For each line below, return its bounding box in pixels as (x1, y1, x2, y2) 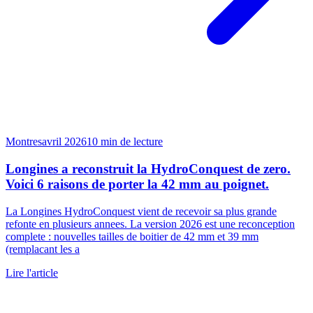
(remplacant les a (6, 242, 80, 255)
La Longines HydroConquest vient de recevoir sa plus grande (6, 205, 277, 217)
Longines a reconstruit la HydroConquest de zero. (6, 161, 291, 177)
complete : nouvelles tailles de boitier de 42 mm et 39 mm (6, 230, 259, 242)
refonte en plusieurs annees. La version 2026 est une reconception (6, 217, 295, 230)
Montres (6, 136, 42, 148)
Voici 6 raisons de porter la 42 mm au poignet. (6, 177, 269, 192)
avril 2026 (42, 136, 87, 148)
